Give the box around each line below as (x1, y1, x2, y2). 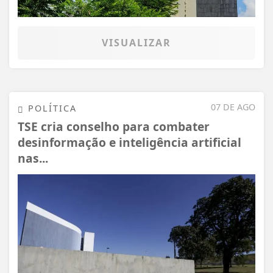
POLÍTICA (24, 102, 77, 115)
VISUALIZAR (102, 36, 171, 50)
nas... (18, 149, 48, 166)
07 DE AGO (211, 101, 255, 113)
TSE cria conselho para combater (18, 118, 210, 135)
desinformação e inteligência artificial (18, 133, 241, 151)
